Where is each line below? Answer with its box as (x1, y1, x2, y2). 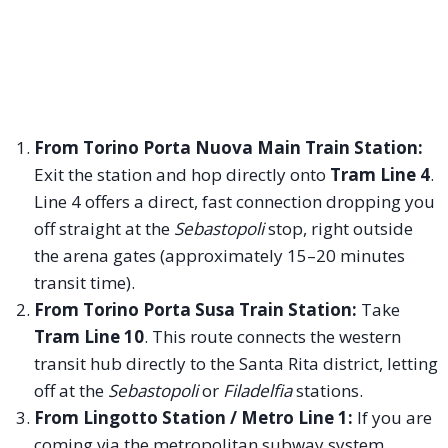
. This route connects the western (143, 324, 401, 348)
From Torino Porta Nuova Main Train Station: (33, 135, 423, 159)
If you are (352, 405, 432, 429)
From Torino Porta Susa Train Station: (33, 297, 357, 321)
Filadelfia (222, 378, 292, 402)
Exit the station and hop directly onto (33, 162, 330, 186)
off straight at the (33, 216, 174, 240)
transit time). (33, 270, 135, 294)
